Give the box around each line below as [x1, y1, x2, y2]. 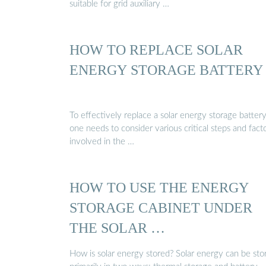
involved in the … [69, 137, 134, 147]
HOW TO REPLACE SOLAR [69, 41, 243, 58]
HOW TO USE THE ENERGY [69, 179, 249, 196]
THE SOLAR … [69, 220, 165, 236]
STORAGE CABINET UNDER [69, 199, 252, 216]
